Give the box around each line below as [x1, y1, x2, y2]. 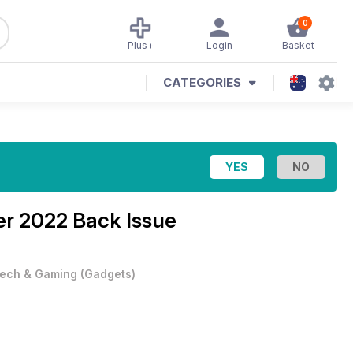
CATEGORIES [163, 75, 241, 90]
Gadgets [84, 267, 132, 281]
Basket [281, 39, 314, 51]
